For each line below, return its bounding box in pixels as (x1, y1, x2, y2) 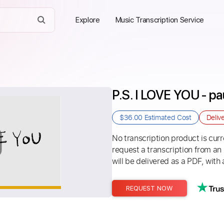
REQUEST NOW (126, 184, 173, 192)
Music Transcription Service (114, 15, 204, 24)
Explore (75, 15, 100, 24)
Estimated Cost (142, 112, 191, 122)
